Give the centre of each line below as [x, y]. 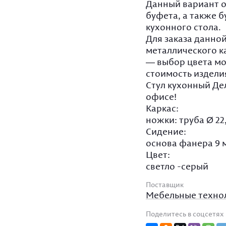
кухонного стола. [183, 27]
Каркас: [162, 108]
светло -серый [177, 166]
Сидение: [166, 131]
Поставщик [165, 185]
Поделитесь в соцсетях [185, 214]
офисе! [161, 97]
